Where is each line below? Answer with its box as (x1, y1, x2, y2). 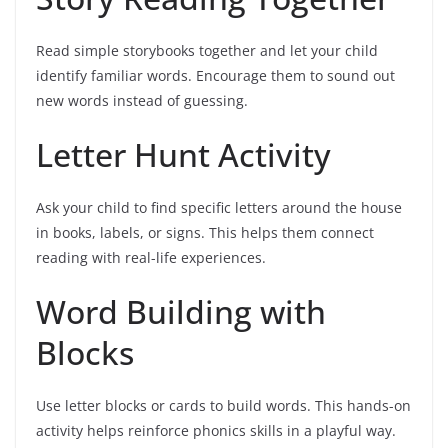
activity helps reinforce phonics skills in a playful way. (36, 420, 396, 440)
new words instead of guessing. (36, 90, 248, 110)
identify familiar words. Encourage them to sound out (36, 65, 395, 85)
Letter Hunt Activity (36, 132, 331, 176)
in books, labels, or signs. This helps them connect (36, 222, 374, 242)
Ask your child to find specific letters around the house (36, 197, 402, 217)
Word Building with (36, 289, 326, 333)
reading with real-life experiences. (36, 247, 266, 267)
